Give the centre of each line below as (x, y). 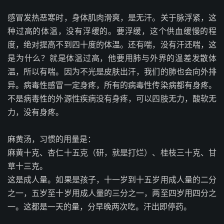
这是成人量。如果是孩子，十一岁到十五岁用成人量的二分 (112, 179)
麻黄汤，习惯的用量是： (51, 139)
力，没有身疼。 (35, 112)
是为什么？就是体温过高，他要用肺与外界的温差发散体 (112, 58)
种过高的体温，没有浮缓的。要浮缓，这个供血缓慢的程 (112, 31)
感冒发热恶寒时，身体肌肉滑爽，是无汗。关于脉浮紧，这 (112, 17)
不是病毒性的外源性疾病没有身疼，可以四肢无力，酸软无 (112, 98)
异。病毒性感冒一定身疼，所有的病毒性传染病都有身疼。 (112, 85)
